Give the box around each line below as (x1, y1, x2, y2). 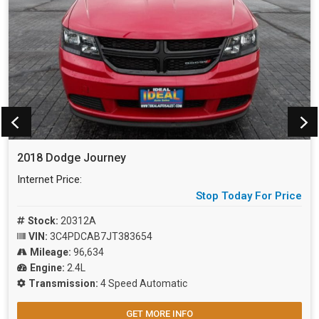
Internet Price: (17, 173, 82, 187)
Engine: (30, 262, 67, 274)
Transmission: (28, 278, 98, 290)
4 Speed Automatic (98, 278, 187, 290)
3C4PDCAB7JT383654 (48, 231, 152, 243)
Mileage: (30, 246, 71, 258)
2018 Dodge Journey (17, 151, 126, 165)
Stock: (28, 215, 58, 227)
